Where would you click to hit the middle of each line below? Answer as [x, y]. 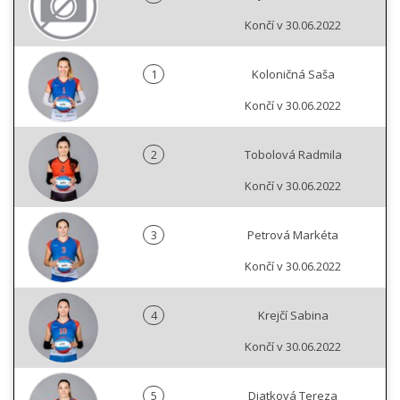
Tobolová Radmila [293, 155]
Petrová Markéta [293, 235]
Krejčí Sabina [293, 316]
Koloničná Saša [293, 75]
